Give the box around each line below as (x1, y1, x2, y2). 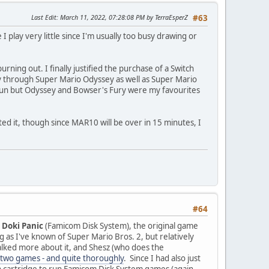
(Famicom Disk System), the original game (43, 220, 198, 231)
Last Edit (31, 12, 56, 22)
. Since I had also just (124, 252, 201, 264)
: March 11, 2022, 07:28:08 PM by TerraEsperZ (56, 12, 188, 22)
